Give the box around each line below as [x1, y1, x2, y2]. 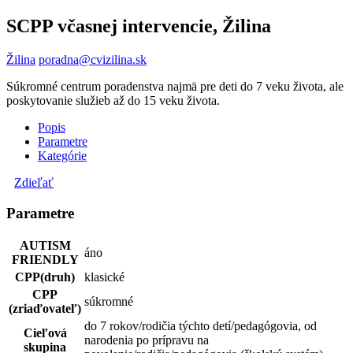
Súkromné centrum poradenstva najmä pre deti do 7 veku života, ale [6, 79, 344, 93]
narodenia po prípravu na [84, 333, 209, 347]
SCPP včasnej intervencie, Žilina [6, 15, 271, 36]
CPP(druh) [15, 270, 75, 284]
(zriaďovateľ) [9, 302, 81, 316]
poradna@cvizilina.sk [39, 52, 147, 66]
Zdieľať [14, 175, 54, 189]
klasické [84, 270, 124, 284]
